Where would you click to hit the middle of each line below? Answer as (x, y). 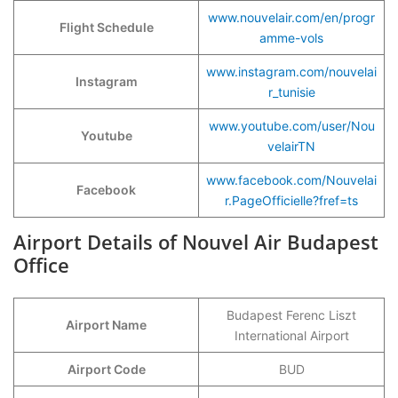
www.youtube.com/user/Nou (291, 126)
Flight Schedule (106, 27)
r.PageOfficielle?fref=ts (291, 200)
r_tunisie (291, 92)
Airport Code (106, 369)
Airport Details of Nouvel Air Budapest (196, 242)
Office (41, 265)
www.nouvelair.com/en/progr (291, 17)
